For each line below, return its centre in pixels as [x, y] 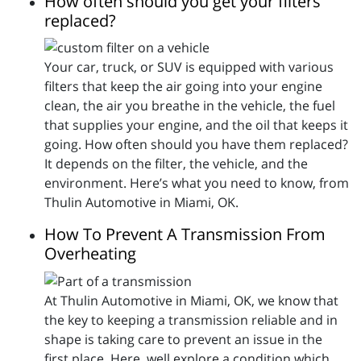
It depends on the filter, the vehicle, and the [176, 164]
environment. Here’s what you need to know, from [197, 183]
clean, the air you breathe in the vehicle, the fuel [190, 106]
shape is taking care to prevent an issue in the [183, 339]
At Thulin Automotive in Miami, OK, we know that [191, 300]
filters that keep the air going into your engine [183, 87]
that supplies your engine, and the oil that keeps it [196, 125]
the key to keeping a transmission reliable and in [191, 320]
